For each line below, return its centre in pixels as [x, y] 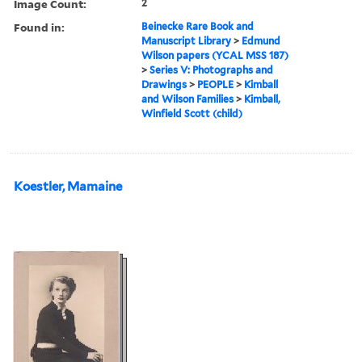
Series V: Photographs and [212, 69]
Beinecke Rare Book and [198, 26]
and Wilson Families [188, 99]
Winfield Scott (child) [192, 113]
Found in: [39, 27]
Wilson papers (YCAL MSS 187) [215, 55]
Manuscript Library [187, 40]
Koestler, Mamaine [68, 186]
